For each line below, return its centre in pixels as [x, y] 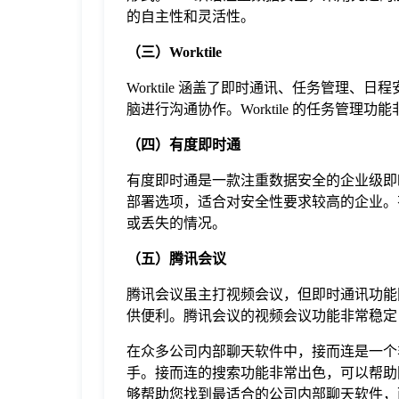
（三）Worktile [174, 53]
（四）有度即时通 [183, 145]
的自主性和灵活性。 [191, 17]
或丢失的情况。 [176, 224]
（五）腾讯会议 [176, 259]
